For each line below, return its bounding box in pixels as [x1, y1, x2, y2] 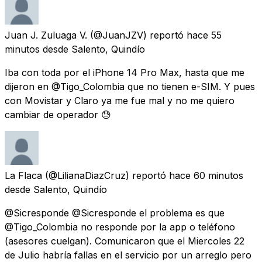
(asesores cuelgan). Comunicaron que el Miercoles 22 [5, 235, 244, 247]
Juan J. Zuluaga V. [5, 29, 87, 41]
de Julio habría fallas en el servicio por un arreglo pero [5, 249, 251, 261]
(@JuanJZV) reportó [90, 29, 184, 41]
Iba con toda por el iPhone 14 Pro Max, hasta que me [5, 66, 244, 78]
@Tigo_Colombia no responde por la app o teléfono [5, 220, 235, 233]
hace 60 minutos [169, 169, 243, 181]
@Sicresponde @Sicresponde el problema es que [5, 206, 225, 219]
